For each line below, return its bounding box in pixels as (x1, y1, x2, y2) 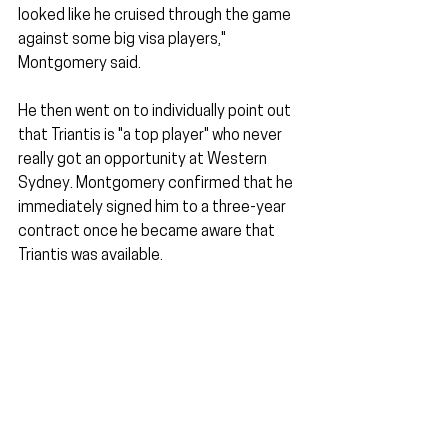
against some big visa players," (18, 32, 229, 49)
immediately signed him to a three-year (18, 200, 289, 217)
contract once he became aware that (18, 224, 278, 241)
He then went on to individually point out (18, 104, 294, 121)
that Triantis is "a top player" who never (18, 128, 285, 145)
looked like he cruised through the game (18, 8, 294, 25)
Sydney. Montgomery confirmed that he (18, 176, 296, 193)
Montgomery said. (18, 56, 144, 73)
